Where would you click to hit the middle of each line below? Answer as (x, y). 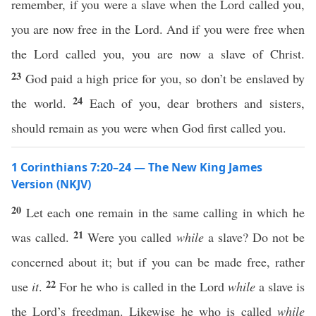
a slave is (280, 286)
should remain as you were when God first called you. (149, 128)
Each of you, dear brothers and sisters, (197, 103)
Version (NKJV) (51, 184)
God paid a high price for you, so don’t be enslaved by (165, 78)
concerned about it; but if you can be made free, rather (158, 262)
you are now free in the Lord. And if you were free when (158, 29)
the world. (42, 103)
